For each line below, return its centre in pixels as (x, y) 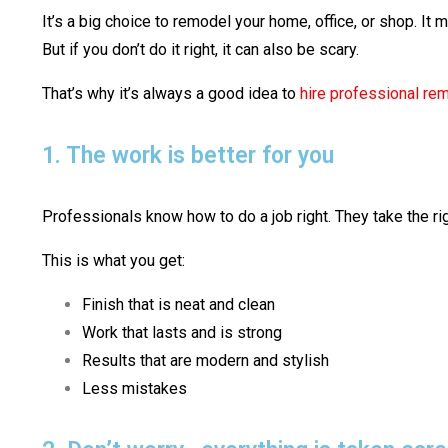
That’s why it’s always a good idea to (171, 94)
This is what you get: (113, 261)
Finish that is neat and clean (178, 305)
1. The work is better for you (188, 156)
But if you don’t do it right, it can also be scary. (200, 50)
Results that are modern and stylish (205, 361)
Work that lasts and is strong (182, 333)
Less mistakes (134, 389)
